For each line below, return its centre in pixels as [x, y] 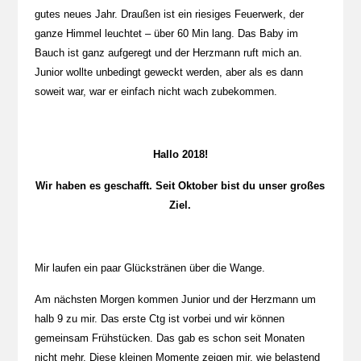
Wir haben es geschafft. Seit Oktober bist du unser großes [180, 186]
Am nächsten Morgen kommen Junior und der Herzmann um [175, 299]
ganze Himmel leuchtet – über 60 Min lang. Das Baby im [166, 33]
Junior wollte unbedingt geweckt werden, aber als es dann [168, 72]
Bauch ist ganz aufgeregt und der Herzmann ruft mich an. [168, 53]
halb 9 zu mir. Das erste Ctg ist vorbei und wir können [159, 319]
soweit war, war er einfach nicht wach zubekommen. [156, 91]
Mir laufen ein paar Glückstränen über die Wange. [149, 268]
